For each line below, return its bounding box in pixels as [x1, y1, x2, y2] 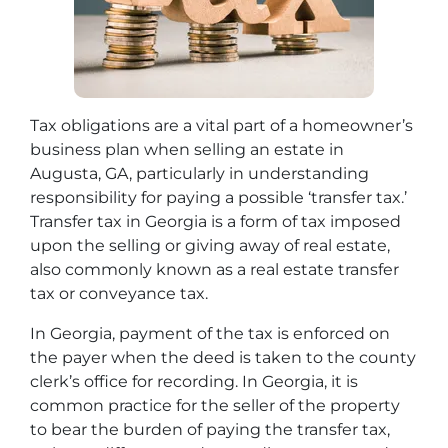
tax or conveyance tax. [30, 284, 208, 303]
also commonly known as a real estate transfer [30, 260, 399, 279]
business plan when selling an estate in [30, 140, 344, 159]
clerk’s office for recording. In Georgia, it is [30, 372, 358, 391]
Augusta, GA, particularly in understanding [30, 164, 369, 183]
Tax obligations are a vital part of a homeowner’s [30, 116, 413, 135]
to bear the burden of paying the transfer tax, [30, 420, 390, 439]
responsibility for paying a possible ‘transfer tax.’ [30, 188, 407, 207]
